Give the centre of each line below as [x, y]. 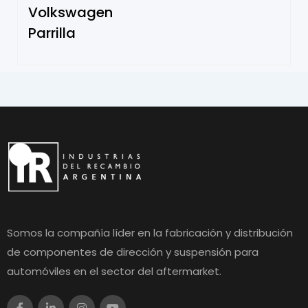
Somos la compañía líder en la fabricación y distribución [150, 232]
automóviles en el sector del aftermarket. [114, 271]
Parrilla [52, 33]
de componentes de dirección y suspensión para [133, 252]
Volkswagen [70, 12]
